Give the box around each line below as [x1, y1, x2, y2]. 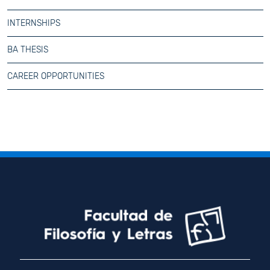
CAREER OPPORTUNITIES [7, 71, 104, 81]
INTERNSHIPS [7, 17, 60, 28]
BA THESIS [7, 44, 48, 55]
